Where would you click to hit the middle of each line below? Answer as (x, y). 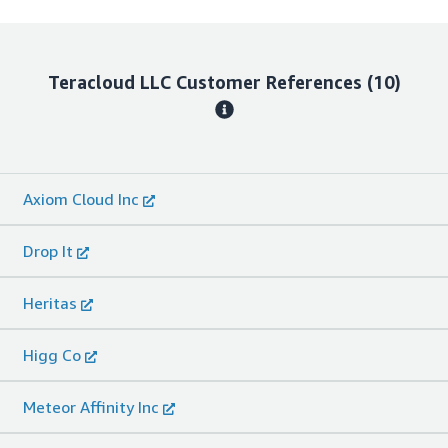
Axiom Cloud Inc (81, 199)
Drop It (48, 251)
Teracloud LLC (109, 82)
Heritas (50, 303)
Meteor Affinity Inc (91, 407)
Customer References (268, 82)
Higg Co (52, 355)
